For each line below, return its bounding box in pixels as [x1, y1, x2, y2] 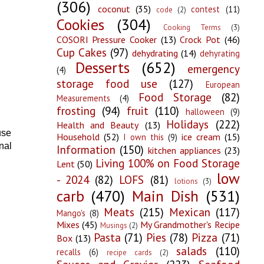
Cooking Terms [163, 22, 221, 32]
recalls [56, 246, 81, 258]
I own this [123, 131, 164, 143]
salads [176, 243, 207, 258]
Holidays [166, 116, 209, 131]
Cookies [56, 14, 104, 34]
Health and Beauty [56, 118, 139, 131]
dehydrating [132, 47, 179, 59]
